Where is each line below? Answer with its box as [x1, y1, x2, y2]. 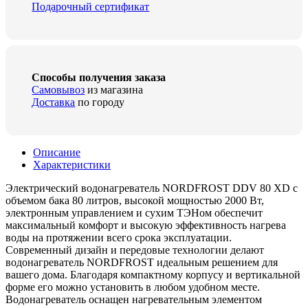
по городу [75, 96, 125, 109]
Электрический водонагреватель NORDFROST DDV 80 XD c [5, 181, 298, 194]
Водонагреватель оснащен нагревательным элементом [5, 293, 262, 305]
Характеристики [33, 158, 111, 170]
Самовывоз [32, 84, 85, 96]
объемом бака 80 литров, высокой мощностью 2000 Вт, [5, 194, 264, 206]
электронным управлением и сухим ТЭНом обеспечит [5, 206, 263, 219]
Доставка [32, 96, 76, 109]
